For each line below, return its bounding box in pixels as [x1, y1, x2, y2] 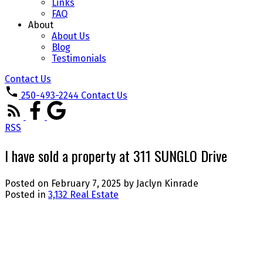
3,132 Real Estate [48, 188, 119, 200]
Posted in [5, 188, 46, 200]
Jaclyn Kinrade [136, 177, 198, 189]
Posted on [5, 177, 51, 189]
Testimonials [52, 53, 106, 64]
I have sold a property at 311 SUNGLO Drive [5, 144, 227, 166]
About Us [52, 31, 90, 42]
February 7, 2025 [51, 177, 121, 189]
